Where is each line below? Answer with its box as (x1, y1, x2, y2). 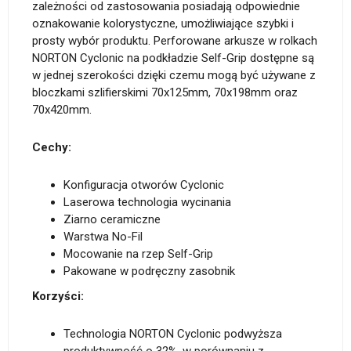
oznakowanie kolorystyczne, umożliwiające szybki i (32, 16, 294, 31)
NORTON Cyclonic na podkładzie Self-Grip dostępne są (32, 51, 314, 65)
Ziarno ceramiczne (63, 212, 161, 226)
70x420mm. (32, 103, 92, 117)
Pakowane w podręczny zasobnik (63, 264, 235, 278)
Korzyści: (32, 289, 84, 303)
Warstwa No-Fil (63, 230, 143, 244)
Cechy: (32, 140, 71, 154)
